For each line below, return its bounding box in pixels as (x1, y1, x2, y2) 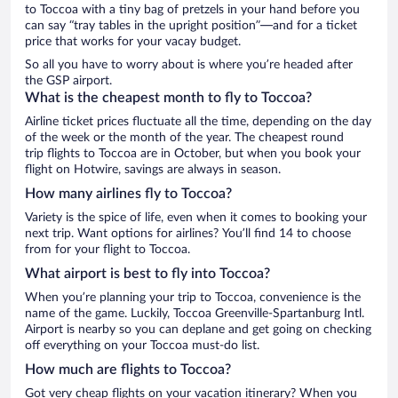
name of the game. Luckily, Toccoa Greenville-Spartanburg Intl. (25, 306, 364, 320)
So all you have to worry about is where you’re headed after (25, 58, 353, 71)
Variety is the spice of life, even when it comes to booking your (25, 211, 367, 224)
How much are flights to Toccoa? (25, 362, 231, 377)
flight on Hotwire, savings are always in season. (25, 163, 281, 176)
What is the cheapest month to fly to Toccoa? (25, 90, 312, 105)
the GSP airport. (25, 74, 112, 87)
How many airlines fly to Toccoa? (25, 186, 232, 201)
